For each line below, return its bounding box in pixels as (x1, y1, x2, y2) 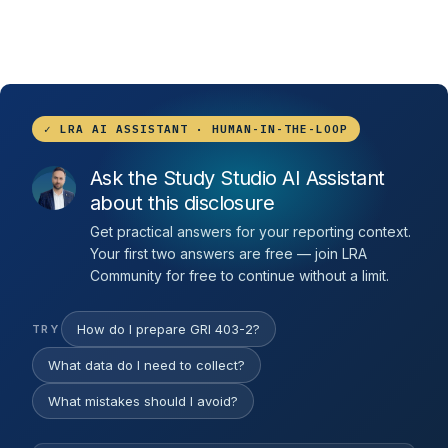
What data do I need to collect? (48, 357, 245, 373)
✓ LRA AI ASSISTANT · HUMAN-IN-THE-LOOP (44, 122, 348, 136)
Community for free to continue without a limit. (90, 267, 389, 284)
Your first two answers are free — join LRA (90, 245, 367, 262)
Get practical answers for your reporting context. (90, 223, 411, 240)
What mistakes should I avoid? (48, 393, 238, 409)
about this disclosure (90, 191, 275, 215)
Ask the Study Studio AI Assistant (90, 166, 385, 190)
